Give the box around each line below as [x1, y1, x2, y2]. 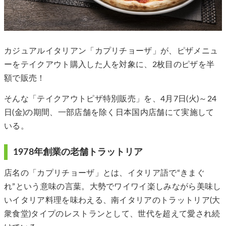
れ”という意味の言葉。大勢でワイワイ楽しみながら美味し [4, 183, 221, 191]
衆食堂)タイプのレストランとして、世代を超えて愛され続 [4, 210, 220, 218]
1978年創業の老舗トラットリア [13, 147, 143, 157]
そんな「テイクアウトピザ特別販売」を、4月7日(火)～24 [4, 95, 217, 103]
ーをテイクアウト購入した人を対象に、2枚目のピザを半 [4, 60, 215, 69]
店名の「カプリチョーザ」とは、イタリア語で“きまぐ [4, 169, 205, 178]
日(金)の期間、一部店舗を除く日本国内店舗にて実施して [4, 108, 214, 117]
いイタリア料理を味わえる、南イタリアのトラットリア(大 [4, 196, 220, 205]
